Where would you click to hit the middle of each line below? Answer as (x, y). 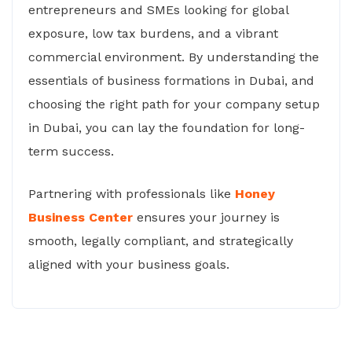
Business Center (81, 217)
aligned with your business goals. (129, 264)
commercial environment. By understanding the (174, 57)
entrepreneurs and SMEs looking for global (158, 10)
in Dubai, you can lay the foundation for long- (167, 128)
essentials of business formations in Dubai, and (171, 81)
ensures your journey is (206, 217)
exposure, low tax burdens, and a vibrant (153, 33)
